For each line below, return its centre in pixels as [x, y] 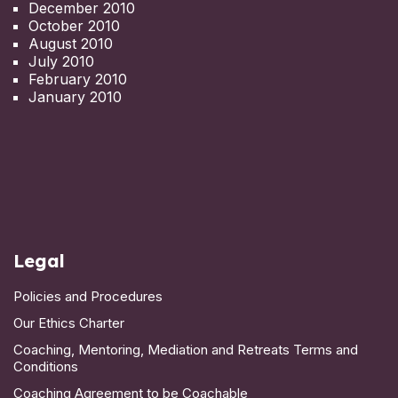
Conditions [46, 366]
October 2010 [74, 25]
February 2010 [78, 79]
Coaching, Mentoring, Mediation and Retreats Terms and [186, 349]
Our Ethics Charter [69, 322]
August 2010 [71, 43]
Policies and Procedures [88, 296]
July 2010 [61, 61]
